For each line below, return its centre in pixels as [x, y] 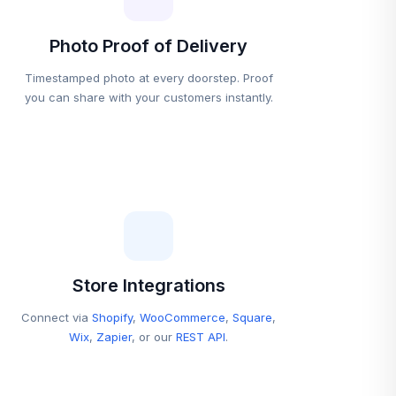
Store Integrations [148, 286]
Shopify [112, 317]
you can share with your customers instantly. [148, 97]
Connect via [57, 317]
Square [252, 317]
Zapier [114, 337]
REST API [201, 337]
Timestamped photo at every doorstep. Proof [148, 78]
